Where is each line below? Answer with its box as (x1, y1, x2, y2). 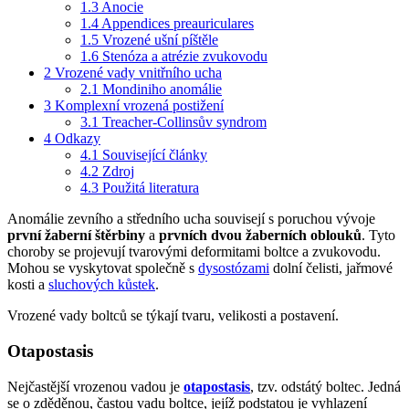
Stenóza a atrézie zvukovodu (102, 48, 267, 65)
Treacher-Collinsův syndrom (102, 114, 267, 131)
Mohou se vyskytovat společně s (7, 260, 198, 277)
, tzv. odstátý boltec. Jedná (250, 378, 401, 394)
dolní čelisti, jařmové (269, 260, 393, 277)
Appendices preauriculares (101, 16, 254, 32)
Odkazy (55, 131, 100, 147)
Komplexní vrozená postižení (55, 98, 224, 114)
